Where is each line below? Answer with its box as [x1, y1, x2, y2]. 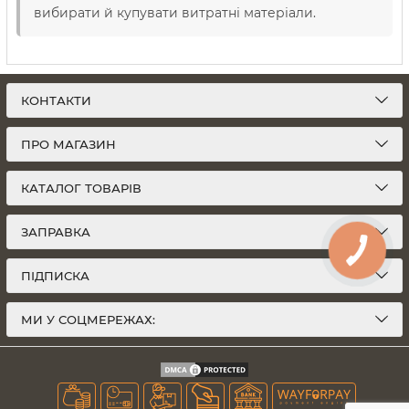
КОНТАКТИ [21, 93, 91, 108]
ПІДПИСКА [21, 268, 89, 283]
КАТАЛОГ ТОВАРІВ [21, 181, 142, 195]
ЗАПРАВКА [21, 225, 90, 239]
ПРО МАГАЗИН [21, 137, 116, 152]
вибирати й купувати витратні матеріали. [34, 5, 320, 21]
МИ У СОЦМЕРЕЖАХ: [21, 312, 155, 327]
